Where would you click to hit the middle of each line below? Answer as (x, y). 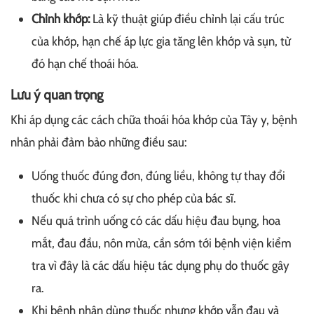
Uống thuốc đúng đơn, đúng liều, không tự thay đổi (158, 176)
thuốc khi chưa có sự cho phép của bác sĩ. (134, 199)
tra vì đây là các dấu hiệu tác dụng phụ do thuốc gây (161, 266)
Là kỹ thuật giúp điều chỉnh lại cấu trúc (187, 19)
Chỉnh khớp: (61, 19)
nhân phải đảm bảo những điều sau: (98, 143)
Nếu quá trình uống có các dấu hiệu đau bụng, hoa (156, 221)
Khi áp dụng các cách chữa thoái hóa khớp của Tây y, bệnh (154, 120)
